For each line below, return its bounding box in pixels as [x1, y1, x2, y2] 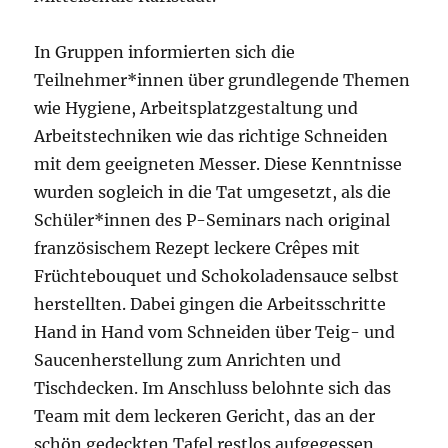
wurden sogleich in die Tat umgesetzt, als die [34, 182, 392, 203]
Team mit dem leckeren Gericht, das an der [34, 406, 376, 427]
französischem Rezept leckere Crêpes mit [34, 238, 361, 259]
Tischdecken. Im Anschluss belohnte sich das [34, 378, 392, 399]
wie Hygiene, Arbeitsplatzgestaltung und [34, 98, 359, 119]
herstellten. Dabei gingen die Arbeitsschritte [34, 294, 387, 315]
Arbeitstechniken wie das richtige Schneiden [34, 126, 389, 147]
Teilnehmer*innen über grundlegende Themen [34, 70, 411, 91]
